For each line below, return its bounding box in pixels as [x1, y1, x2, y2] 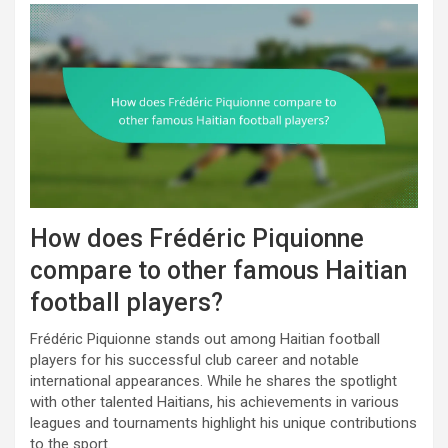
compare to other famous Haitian [30, 255, 407, 285]
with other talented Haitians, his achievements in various [30, 392, 399, 411]
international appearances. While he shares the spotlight [30, 371, 397, 390]
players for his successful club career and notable [30, 350, 359, 369]
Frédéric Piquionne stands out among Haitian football [30, 329, 380, 348]
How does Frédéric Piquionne [30, 223, 364, 253]
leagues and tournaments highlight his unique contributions [30, 413, 417, 432]
